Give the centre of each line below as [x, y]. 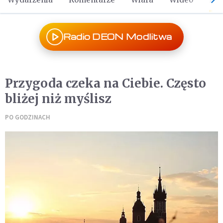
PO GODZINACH [28, 117]
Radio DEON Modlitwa [117, 37]
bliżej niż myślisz [58, 99]
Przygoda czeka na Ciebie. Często [106, 83]
